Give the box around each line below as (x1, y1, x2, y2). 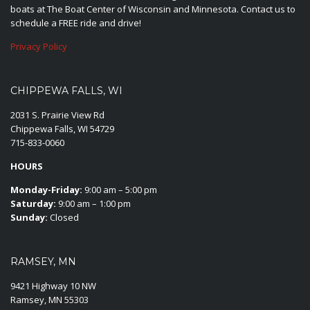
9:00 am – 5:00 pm (82, 183, 157, 197)
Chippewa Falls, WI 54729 (10, 122, 114, 136)
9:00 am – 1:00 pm (56, 197, 131, 210)
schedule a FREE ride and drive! (10, 17, 141, 30)
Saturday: (10, 197, 56, 210)
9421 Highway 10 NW (10, 280, 96, 293)
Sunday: (10, 211, 48, 224)
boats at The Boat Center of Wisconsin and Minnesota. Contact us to (10, 3, 295, 16)
